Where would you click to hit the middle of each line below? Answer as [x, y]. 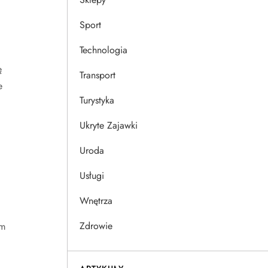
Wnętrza [96, 201]
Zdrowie [96, 226]
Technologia [103, 50]
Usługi [92, 176]
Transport [98, 75]
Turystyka [97, 100]
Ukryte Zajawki [109, 125]
